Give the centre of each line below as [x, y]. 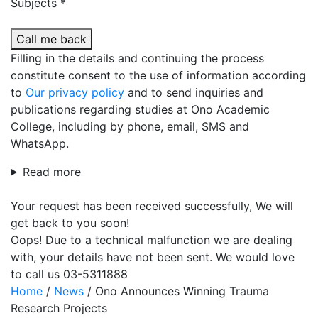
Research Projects [59, 308]
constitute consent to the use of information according [158, 75]
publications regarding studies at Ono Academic [140, 109]
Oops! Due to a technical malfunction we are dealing [152, 240]
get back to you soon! [70, 223]
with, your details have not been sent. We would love [153, 257]
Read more [51, 172]
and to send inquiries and [194, 92]
